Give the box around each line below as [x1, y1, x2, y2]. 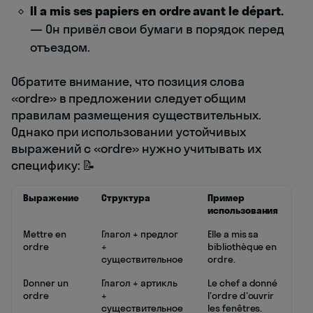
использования [208, 203, 279, 217]
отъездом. [30, 38, 90, 55]
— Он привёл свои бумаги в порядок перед [30, 20, 285, 37]
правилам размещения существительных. [11, 106, 262, 123]
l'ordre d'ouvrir [208, 289, 275, 302]
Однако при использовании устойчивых [11, 123, 247, 140]
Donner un [23, 276, 68, 289]
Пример [208, 191, 245, 204]
